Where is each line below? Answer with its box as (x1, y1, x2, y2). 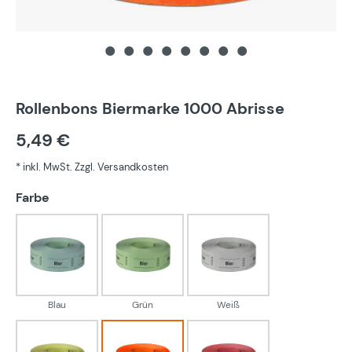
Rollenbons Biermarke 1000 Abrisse (16, 97, 284, 119)
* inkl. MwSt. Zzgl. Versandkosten (16, 159, 168, 174)
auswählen (49, 188, 117, 205)
